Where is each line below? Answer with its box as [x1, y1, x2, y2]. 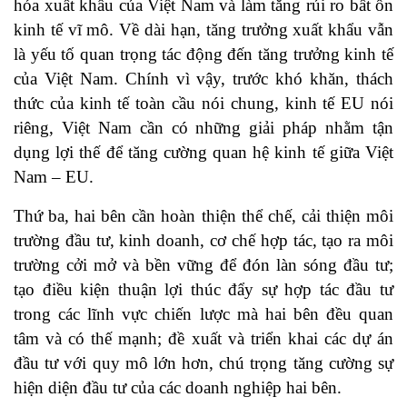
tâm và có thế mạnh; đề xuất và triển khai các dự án [14, 329, 393, 349]
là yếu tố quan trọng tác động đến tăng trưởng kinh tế [14, 45, 393, 65]
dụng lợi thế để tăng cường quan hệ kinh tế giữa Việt [14, 143, 393, 163]
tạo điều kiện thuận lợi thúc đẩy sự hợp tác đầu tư [14, 280, 393, 300]
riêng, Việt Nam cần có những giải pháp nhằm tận [14, 118, 393, 138]
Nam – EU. [14, 167, 94, 187]
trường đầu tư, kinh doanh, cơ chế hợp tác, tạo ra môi [14, 231, 393, 251]
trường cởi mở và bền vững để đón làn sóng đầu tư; [14, 255, 393, 275]
